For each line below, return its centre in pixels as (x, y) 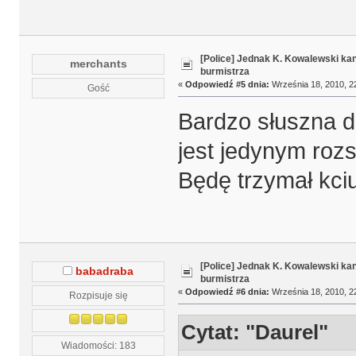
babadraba (105, 272)
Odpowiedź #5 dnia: (227, 84)
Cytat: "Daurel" (255, 332)
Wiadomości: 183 (98, 346)
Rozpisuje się (98, 296)
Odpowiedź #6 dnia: (227, 291)
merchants (98, 64)
